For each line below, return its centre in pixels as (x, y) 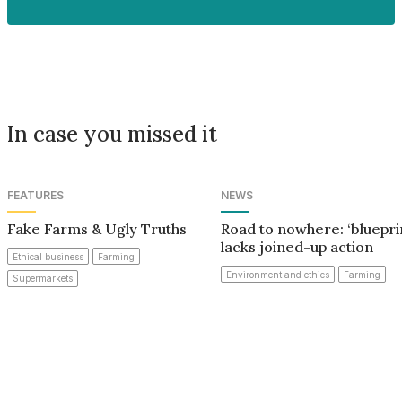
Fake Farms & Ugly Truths (97, 228)
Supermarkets (43, 278)
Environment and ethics (278, 274)
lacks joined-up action (297, 246)
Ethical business (48, 256)
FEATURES (36, 195)
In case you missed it (112, 134)
